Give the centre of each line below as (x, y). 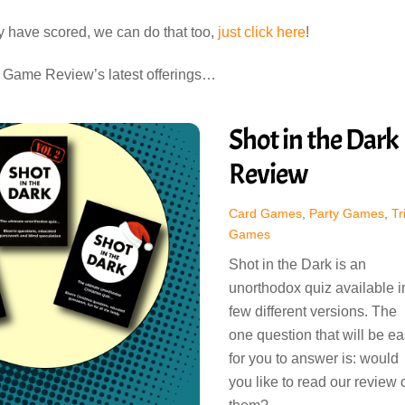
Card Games (265, 214)
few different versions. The (312, 311)
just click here (260, 32)
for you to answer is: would (313, 358)
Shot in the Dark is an (297, 264)
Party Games (346, 214)
